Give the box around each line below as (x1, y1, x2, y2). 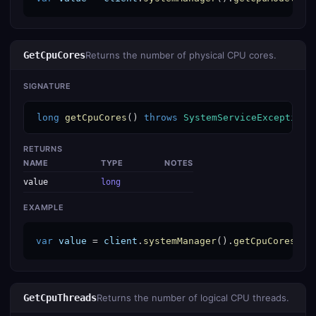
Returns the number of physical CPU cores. (85, 49, 276, 61)
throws (144, 112, 178, 123)
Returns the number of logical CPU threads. (97, 292, 289, 303)
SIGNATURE (23, 81, 71, 91)
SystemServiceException (183, 112, 308, 123)
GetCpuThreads (23, 292, 97, 303)
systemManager (143, 236, 217, 246)
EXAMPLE (23, 202, 64, 212)
